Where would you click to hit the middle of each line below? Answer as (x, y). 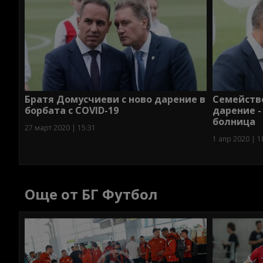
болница (234, 122)
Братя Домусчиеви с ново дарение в (115, 100)
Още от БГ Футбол (91, 194)
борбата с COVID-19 (72, 111)
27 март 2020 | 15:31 (60, 128)
